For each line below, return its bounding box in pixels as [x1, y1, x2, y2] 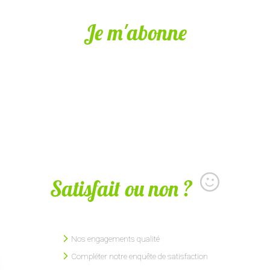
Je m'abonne [83, 19, 187, 46]
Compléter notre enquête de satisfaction [71, 251, 208, 261]
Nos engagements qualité [71, 233, 160, 243]
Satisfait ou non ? [50, 175, 193, 202]
